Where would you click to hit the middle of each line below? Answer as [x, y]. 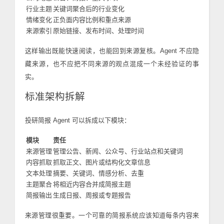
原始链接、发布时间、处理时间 [98, 31]
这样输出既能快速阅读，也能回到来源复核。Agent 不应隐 [112, 51]
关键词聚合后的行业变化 [89, 9]
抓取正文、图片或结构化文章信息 [102, 162]
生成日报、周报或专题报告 [92, 195]
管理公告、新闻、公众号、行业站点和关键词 [118, 151]
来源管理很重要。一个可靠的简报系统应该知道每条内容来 [112, 215]
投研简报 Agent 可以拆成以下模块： [78, 120]
